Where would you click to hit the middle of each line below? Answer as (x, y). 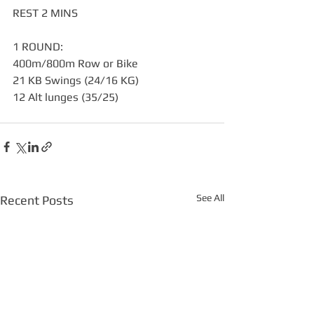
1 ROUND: (38, 47)
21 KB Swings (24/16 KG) (76, 80)
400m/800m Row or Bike (75, 63)
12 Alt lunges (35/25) (66, 97)
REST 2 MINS (45, 13)
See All (210, 198)
